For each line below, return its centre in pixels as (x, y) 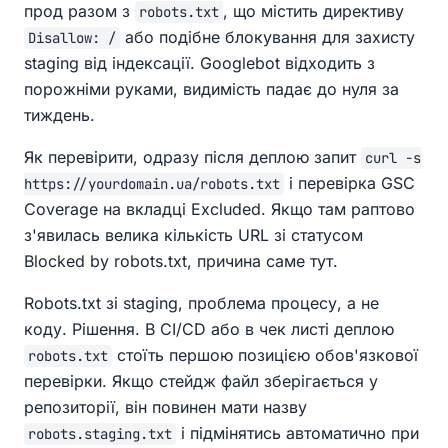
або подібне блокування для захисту (267, 37)
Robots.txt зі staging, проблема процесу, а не (201, 303)
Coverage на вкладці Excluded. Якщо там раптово (219, 209)
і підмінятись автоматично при (297, 433)
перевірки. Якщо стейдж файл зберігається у (201, 381)
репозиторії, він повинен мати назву (165, 407)
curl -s (393, 158)
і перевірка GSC (349, 183)
